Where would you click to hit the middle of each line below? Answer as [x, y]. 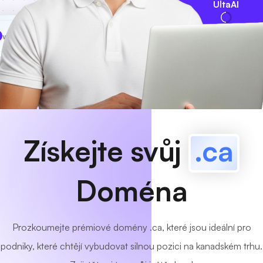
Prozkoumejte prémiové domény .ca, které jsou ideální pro [131, 227]
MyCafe [37, 36]
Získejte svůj [106, 151]
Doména [131, 191]
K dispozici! [97, 36]
